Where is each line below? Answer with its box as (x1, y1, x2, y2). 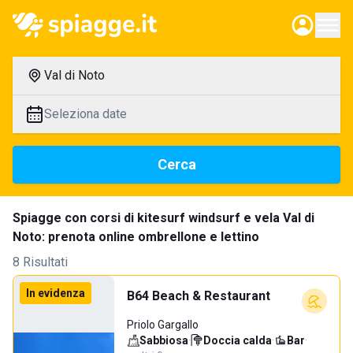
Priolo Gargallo (127, 318, 199, 331)
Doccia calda (203, 334, 272, 347)
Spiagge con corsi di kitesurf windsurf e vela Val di (13, 210, 314, 225)
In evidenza (26, 287, 85, 299)
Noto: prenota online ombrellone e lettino (13, 229, 259, 244)
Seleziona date (44, 106, 127, 121)
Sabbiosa (139, 334, 188, 347)
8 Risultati (13, 255, 68, 269)
